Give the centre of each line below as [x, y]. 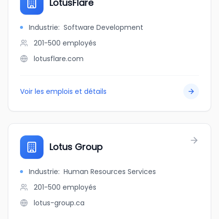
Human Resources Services [110, 172]
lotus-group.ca [59, 203]
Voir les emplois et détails [63, 91]
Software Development [103, 27]
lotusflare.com [59, 59]
